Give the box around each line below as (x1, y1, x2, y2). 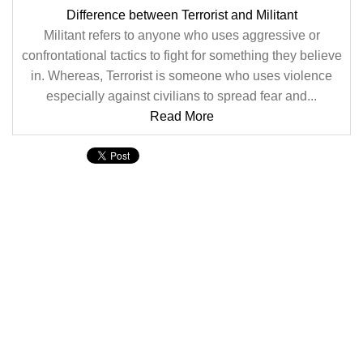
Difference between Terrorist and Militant (66, 8, 297, 22)
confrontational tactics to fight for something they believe (21, 49, 342, 62)
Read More (149, 109, 214, 123)
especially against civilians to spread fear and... (46, 89, 317, 103)
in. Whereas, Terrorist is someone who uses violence (31, 69, 332, 83)
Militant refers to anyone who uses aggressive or (43, 28, 320, 42)
